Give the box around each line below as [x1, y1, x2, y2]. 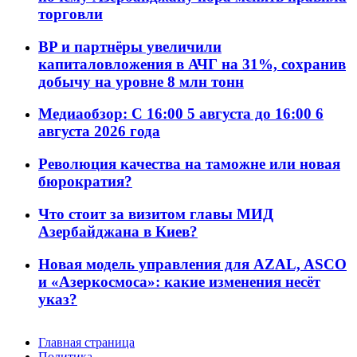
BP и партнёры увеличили [38, 37, 222, 55]
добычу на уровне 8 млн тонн [38, 73, 244, 90]
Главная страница [38, 335, 135, 350]
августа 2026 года [38, 123, 160, 140]
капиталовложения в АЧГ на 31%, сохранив [38, 55, 346, 73]
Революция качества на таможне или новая [38, 155, 340, 173]
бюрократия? [38, 173, 132, 190]
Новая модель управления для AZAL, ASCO [38, 255, 347, 273]
